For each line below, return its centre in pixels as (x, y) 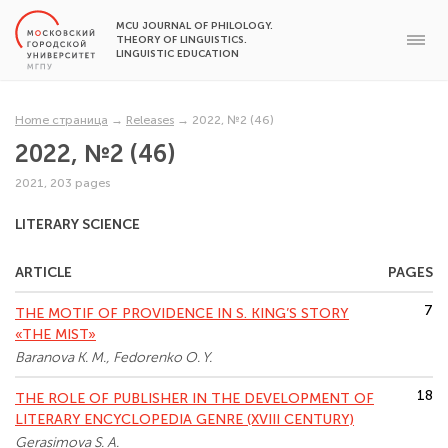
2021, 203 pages (62, 183)
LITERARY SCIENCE (77, 224)
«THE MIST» (55, 334)
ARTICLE (43, 272)
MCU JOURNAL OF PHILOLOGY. (194, 26)
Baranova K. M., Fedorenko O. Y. (113, 357)
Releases (150, 120)
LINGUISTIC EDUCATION (177, 54)
